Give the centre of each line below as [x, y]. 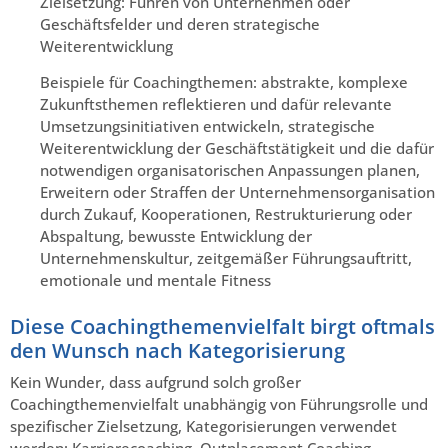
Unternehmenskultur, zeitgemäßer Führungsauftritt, [226, 257]
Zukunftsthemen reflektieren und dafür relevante [216, 103]
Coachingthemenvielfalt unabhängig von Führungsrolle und [219, 403]
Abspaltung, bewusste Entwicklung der [176, 235]
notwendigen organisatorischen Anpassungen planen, [230, 169]
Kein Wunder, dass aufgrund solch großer [155, 381]
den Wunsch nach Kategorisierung [177, 350]
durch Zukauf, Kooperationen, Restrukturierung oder [226, 213]
